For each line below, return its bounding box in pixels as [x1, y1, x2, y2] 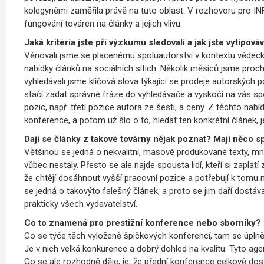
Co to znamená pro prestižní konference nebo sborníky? [24, 217, 260, 228]
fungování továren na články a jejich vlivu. [24, 18, 182, 29]
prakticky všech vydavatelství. [24, 198, 137, 209]
